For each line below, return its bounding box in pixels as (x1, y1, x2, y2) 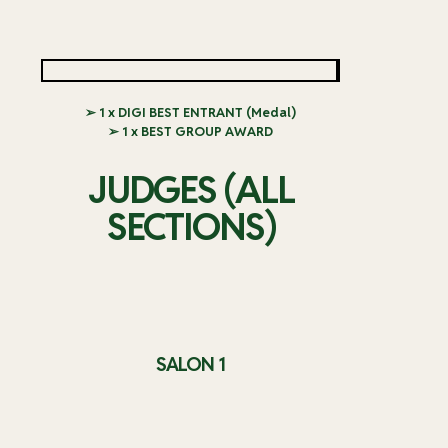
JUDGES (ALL (87, 166, 294, 215)
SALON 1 (156, 352, 225, 377)
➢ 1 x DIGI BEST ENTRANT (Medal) (85, 104, 296, 122)
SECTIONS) (106, 203, 275, 252)
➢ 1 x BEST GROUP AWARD (108, 123, 273, 141)
